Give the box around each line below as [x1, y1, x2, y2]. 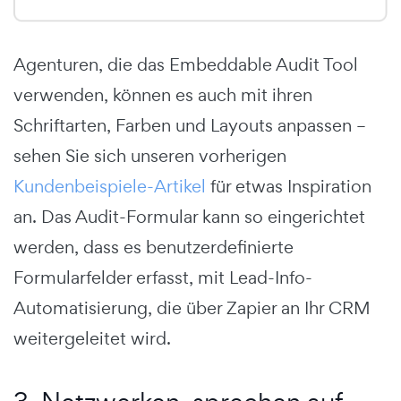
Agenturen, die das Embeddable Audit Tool [13, 53, 358, 77]
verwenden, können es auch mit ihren [13, 83, 312, 107]
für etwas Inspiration [206, 175, 371, 199]
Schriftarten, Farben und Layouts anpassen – [13, 114, 366, 138]
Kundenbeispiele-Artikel [13, 175, 206, 199]
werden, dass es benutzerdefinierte [13, 235, 294, 260]
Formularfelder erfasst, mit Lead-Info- [13, 266, 312, 290]
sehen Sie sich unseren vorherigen [13, 144, 286, 168]
